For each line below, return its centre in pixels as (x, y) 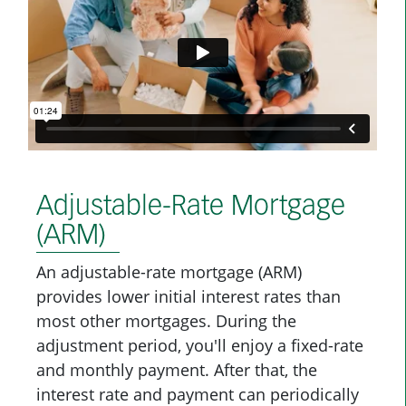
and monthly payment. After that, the (177, 369)
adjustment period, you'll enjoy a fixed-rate (200, 345)
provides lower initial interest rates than (188, 296)
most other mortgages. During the (166, 320)
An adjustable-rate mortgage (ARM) (169, 271)
